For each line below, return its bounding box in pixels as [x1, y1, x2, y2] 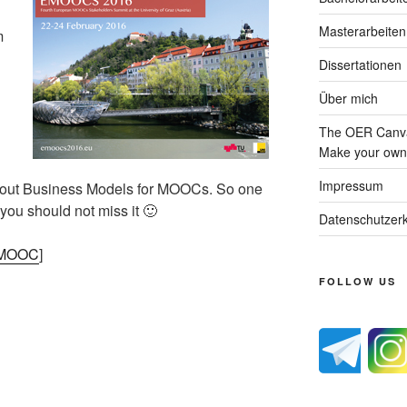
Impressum [318, 175, 383, 194]
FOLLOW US [318, 273, 396, 288]
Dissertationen [318, 55, 402, 74]
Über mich [318, 88, 378, 107]
